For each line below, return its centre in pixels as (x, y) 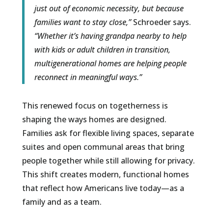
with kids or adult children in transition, (102, 50)
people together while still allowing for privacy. (108, 161)
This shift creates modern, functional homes (105, 175)
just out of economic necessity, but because (109, 9)
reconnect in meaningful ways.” (88, 77)
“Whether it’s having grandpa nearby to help (110, 36)
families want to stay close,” (83, 22)
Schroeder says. (162, 22)
